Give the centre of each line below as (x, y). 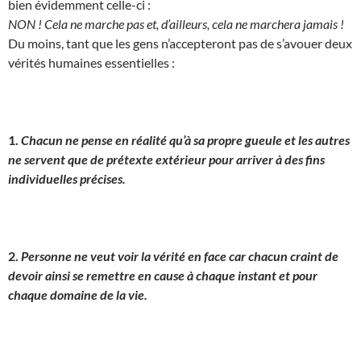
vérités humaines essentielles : (91, 62)
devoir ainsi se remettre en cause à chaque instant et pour (163, 275)
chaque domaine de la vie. (78, 294)
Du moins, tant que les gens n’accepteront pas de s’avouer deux (180, 43)
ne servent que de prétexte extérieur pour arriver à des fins (166, 159)
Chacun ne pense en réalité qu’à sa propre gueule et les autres (185, 139)
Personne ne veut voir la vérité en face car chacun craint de (180, 255)
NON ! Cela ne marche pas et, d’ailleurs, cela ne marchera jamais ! (176, 23)
